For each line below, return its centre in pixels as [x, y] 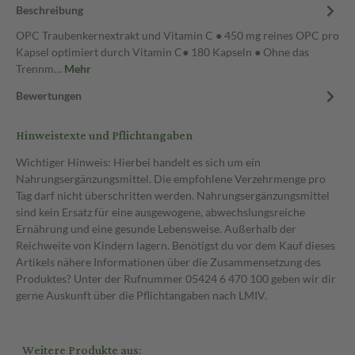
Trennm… [40, 69]
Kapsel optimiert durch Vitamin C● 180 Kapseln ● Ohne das [162, 52]
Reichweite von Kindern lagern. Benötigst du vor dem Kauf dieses [176, 245]
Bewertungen [49, 95]
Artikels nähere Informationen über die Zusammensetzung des [168, 262]
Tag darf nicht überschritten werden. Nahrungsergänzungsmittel [173, 195]
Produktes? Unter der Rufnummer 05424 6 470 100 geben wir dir [176, 279]
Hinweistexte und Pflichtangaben [104, 136]
